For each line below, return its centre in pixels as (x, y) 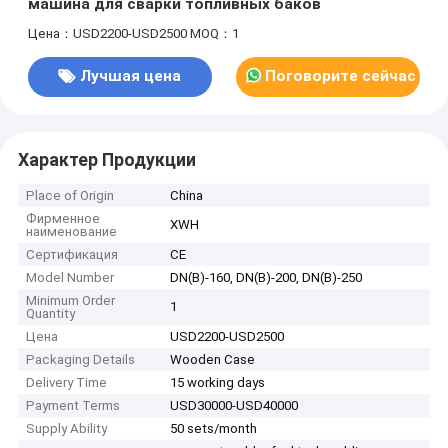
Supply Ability (67, 429)
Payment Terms (73, 406)
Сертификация (72, 255)
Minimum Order (71, 301)
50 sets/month (214, 429)
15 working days (218, 383)
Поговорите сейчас (340, 76)
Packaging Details (81, 360)
